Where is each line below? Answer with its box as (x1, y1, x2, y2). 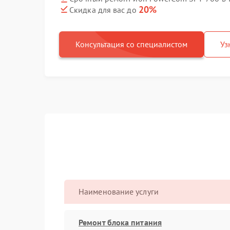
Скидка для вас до (69, 4, 139, 15)
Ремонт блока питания (79, 217, 162, 227)
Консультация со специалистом (75, 39, 187, 49)
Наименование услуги (79, 186, 159, 197)
